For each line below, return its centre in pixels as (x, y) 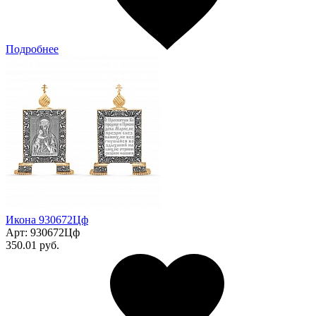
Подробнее (32, 49)
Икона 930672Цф (47, 219)
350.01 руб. (32, 245)
